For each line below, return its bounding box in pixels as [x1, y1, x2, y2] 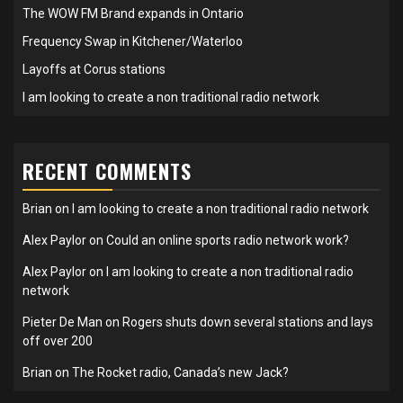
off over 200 [22, 334, 93, 348]
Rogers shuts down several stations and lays [122, 315, 373, 329]
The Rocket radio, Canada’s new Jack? [72, 365, 289, 380]
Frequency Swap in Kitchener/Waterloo [22, 34, 243, 49]
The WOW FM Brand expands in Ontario [22, 6, 244, 21]
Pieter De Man [22, 315, 103, 329]
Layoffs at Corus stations [22, 62, 166, 76]
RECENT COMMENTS [22, 157, 192, 185]
